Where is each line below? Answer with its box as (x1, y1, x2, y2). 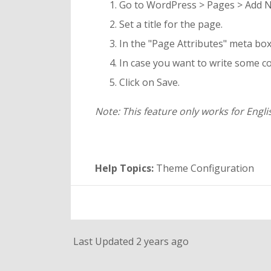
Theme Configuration (156, 162, 254, 175)
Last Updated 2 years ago (71, 235, 189, 248)
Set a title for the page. (119, 18, 223, 31)
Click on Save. (119, 76, 180, 89)
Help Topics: (95, 162, 156, 175)
